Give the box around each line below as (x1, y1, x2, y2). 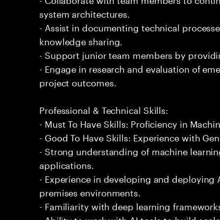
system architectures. (39, 6, 130, 20)
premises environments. (39, 185, 141, 198)
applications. (39, 157, 94, 171)
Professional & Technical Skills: (39, 102, 168, 116)
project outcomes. (39, 75, 116, 88)
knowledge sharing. (39, 33, 123, 47)
